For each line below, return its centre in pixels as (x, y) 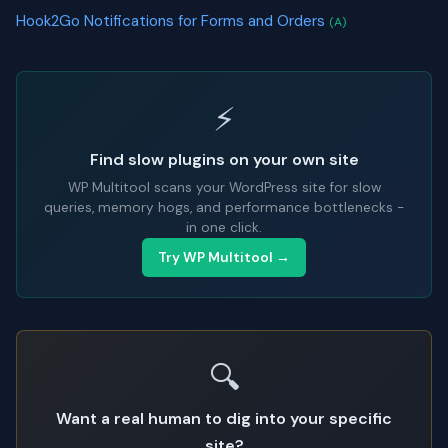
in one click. (224, 227)
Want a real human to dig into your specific (224, 418)
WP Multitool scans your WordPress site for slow (224, 187)
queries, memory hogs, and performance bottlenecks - (224, 207)
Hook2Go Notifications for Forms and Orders (172, 21)
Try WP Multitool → (224, 257)
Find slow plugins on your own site (224, 159)
